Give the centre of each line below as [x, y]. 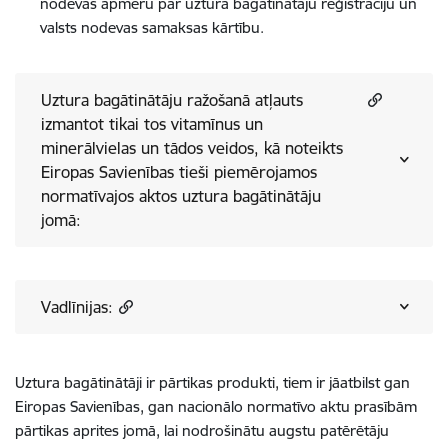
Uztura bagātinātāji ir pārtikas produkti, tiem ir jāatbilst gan [212, 382]
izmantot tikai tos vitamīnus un [152, 124]
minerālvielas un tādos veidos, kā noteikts [192, 148]
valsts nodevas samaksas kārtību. [152, 27]
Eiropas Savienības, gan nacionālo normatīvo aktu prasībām [216, 406]
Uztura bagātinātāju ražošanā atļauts [172, 100]
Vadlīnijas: [77, 307]
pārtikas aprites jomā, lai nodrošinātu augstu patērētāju [202, 430]
